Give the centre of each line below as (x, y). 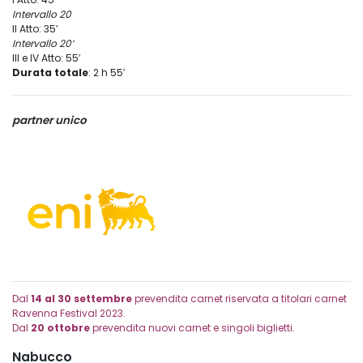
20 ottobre (60, 328)
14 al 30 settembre (81, 299)
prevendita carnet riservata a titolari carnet (239, 299)
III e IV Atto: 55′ (46, 58)
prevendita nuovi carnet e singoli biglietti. (192, 328)
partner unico (49, 121)
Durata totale (50, 73)
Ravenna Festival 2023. (69, 313)
